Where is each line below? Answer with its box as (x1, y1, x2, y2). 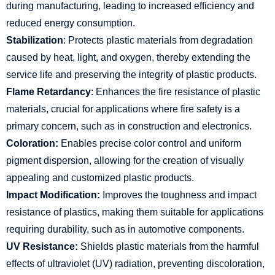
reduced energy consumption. (6, 18, 135, 28)
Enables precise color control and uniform (58, 138, 241, 149)
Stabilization (6, 35, 63, 45)
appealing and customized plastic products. (6, 172, 194, 183)
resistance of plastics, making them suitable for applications (6, 207, 263, 217)
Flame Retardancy (6, 87, 91, 97)
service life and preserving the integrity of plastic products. (6, 69, 257, 80)
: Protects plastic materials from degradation (63, 35, 253, 45)
